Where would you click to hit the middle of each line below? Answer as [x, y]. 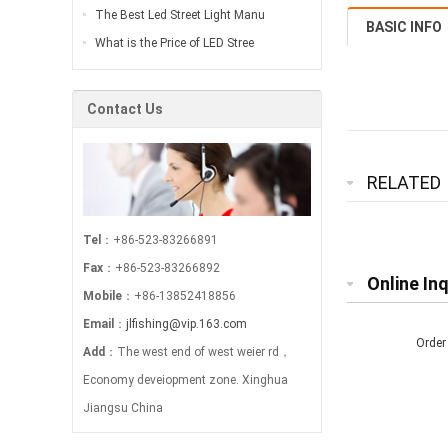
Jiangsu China [123, 408]
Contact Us [125, 109]
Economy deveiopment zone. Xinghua [185, 380]
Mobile [102, 296]
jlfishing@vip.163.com [186, 324]
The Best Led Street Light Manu [180, 15]
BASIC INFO [404, 27]
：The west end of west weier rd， [198, 352]
